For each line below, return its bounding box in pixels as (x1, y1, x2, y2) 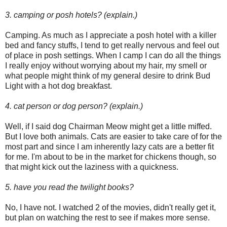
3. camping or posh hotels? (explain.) (5, 11, 137, 20)
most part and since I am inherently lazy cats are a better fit (5, 142, 214, 152)
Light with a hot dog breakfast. (5, 82, 112, 91)
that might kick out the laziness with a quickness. (5, 163, 178, 172)
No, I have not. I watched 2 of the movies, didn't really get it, (5, 203, 216, 212)
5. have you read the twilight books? (5, 183, 134, 192)
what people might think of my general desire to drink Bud (5, 71, 210, 81)
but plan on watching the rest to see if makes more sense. (5, 213, 210, 222)
